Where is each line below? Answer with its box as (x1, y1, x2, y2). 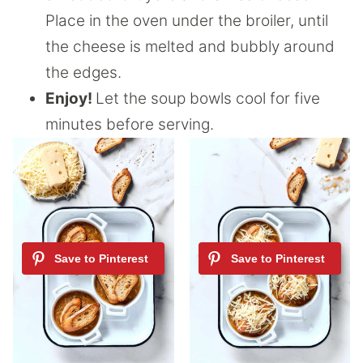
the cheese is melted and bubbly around (45, 37, 335, 57)
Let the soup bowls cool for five (96, 89, 320, 109)
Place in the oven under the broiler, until (45, 11, 328, 31)
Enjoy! (45, 89, 96, 109)
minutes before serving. (45, 115, 214, 135)
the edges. (45, 63, 122, 83)
